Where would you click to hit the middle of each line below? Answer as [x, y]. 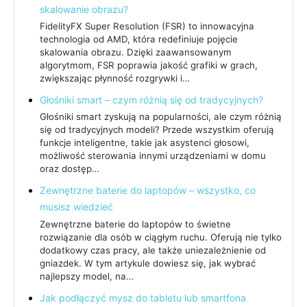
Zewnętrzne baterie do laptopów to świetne [135, 224]
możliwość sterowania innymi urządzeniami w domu [153, 156]
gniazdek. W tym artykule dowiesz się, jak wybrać [148, 263]
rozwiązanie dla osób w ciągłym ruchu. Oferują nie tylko [161, 237]
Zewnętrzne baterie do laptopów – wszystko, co [148, 191]
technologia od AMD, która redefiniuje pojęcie [139, 39]
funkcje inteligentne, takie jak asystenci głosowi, [145, 143]
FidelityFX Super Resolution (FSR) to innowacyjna [147, 26]
